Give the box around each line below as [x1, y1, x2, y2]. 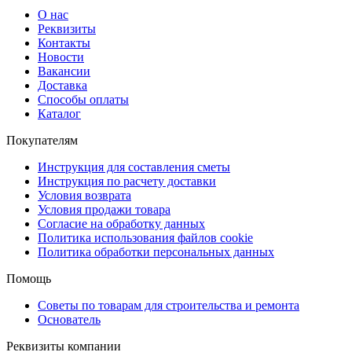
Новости [38, 49, 84, 64]
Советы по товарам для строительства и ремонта [38, 298, 299, 312]
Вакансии [38, 64, 90, 78]
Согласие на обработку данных [38, 216, 205, 230]
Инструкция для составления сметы [38, 159, 230, 174]
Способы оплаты [38, 92, 129, 106]
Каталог [38, 106, 81, 120]
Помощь [6, 271, 51, 285]
